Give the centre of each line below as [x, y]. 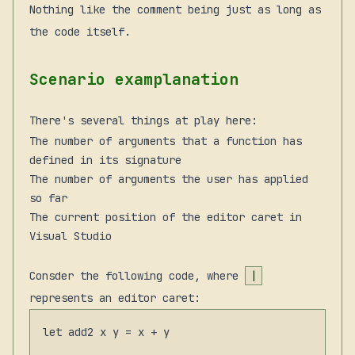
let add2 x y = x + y [106, 332]
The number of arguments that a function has [166, 141]
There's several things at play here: [143, 120]
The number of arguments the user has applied [169, 179]
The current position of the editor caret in [166, 217]
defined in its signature [105, 160]
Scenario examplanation [134, 79]
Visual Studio [71, 236]
